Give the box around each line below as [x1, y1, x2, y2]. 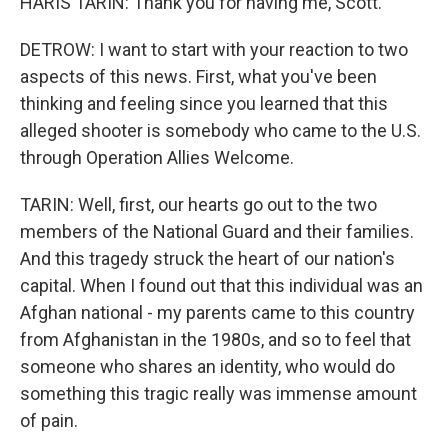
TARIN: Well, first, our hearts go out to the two [20, 194, 377, 215]
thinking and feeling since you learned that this [20, 93, 388, 114]
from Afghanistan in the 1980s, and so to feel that [20, 329, 411, 350]
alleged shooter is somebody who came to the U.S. [20, 120, 421, 141]
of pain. [20, 410, 78, 431]
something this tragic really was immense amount [20, 383, 417, 404]
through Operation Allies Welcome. [20, 147, 294, 168]
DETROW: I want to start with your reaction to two [20, 39, 408, 60]
